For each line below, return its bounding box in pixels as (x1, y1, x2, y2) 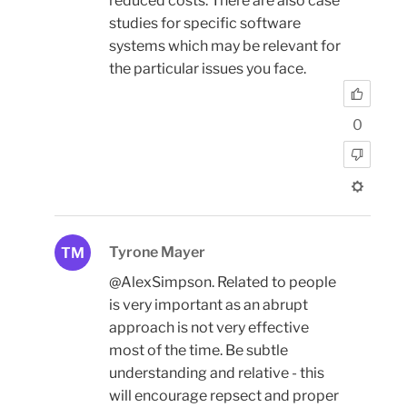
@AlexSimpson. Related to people (109, 273, 336, 292)
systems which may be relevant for (109, 37, 341, 55)
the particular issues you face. (109, 60, 306, 78)
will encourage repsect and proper (109, 387, 339, 405)
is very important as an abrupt (109, 296, 308, 314)
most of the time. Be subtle (109, 342, 288, 360)
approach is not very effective (109, 319, 309, 337)
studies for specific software (109, 15, 301, 33)
